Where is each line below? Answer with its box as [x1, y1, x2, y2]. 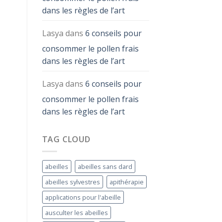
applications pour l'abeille [45, 193, 121, 202]
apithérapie [109, 177, 144, 187]
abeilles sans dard [77, 162, 132, 171]
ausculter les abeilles [45, 208, 108, 218]
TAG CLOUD [42, 133, 91, 145]
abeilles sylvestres [45, 177, 100, 187]
